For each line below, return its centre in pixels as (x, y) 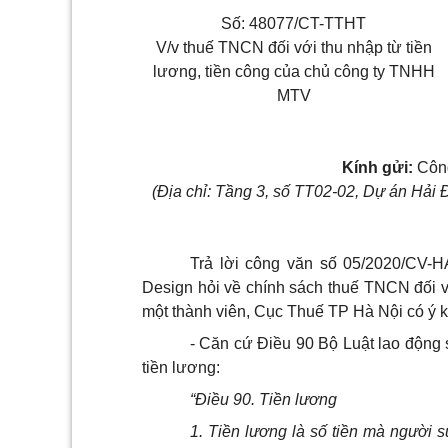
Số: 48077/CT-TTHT (293, 23)
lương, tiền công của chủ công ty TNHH (293, 71)
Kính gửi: (377, 167)
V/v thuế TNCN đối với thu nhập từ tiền (293, 47)
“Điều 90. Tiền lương (263, 399)
